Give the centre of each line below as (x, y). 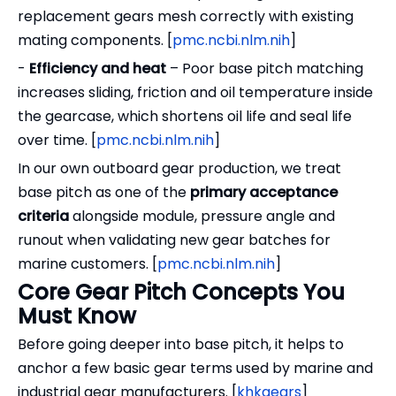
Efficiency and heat (98, 69)
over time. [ (57, 140)
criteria (43, 216)
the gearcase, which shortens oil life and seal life (185, 116)
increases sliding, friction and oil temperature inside (195, 92)
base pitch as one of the (104, 192)
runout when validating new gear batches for (174, 240)
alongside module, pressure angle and (202, 216)
